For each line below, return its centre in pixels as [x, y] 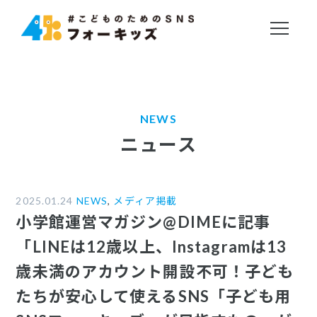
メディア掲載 [145, 201]
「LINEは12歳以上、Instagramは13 [151, 247]
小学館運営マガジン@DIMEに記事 [143, 222]
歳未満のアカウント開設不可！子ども [155, 271]
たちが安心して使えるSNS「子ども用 [154, 296]
